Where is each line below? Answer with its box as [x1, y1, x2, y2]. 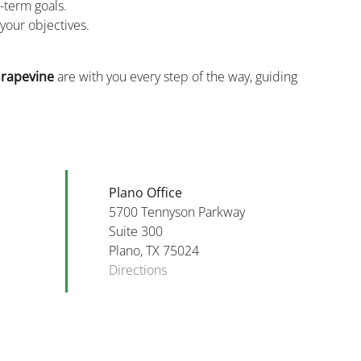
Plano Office [109, 183, 183, 201]
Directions [109, 260, 168, 279]
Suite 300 [109, 222, 164, 240]
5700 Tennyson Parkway [109, 202, 246, 221]
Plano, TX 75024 [109, 241, 200, 259]
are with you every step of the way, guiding [53, 67, 297, 85]
